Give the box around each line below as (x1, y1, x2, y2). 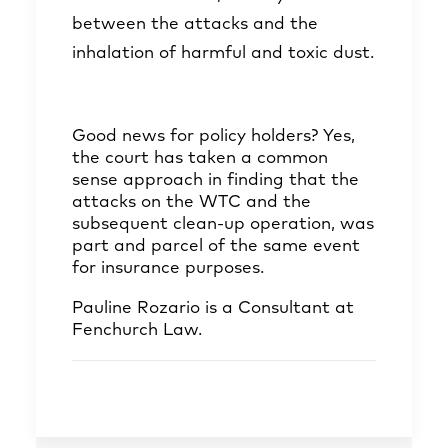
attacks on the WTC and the (72, 194, 311, 211)
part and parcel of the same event (72, 238, 360, 255)
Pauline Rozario (72, 300, 200, 317)
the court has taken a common (72, 150, 328, 167)
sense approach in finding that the (72, 172, 359, 189)
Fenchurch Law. (72, 322, 202, 339)
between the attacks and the (72, 16, 318, 33)
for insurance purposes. (72, 260, 264, 277)
